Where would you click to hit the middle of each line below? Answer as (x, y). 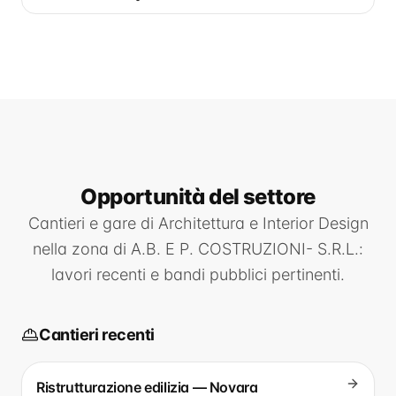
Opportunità (145, 197)
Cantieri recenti (97, 335)
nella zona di (82, 249)
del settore (262, 197)
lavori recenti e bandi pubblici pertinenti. (198, 274)
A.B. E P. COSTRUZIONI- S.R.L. (245, 249)
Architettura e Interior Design (263, 223)
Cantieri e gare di (93, 223)
